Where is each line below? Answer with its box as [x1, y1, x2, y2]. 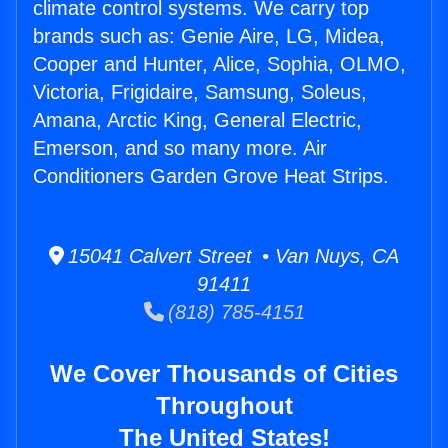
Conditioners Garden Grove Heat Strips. [33, 165, 389, 188]
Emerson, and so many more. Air [33, 137, 327, 160]
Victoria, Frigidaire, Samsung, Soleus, [33, 81, 367, 104]
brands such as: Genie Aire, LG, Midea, [33, 25, 385, 48]
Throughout [155, 392, 293, 420]
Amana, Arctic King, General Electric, [33, 109, 362, 132]
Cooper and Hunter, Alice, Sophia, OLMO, [33, 53, 406, 76]
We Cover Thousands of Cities [50, 360, 398, 388]
